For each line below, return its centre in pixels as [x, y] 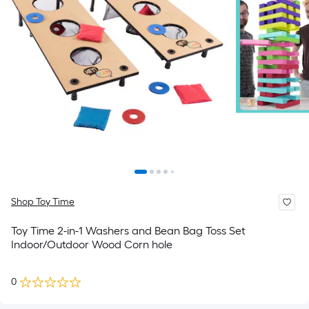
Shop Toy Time [43, 202]
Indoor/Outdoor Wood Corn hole [92, 245]
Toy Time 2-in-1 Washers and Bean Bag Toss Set [128, 231]
